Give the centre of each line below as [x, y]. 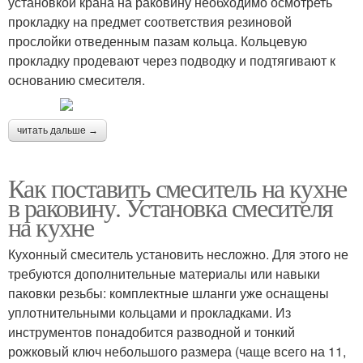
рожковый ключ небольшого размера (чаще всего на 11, [177, 351]
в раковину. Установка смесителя [171, 207]
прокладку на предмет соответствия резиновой [150, 21]
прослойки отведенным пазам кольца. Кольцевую [158, 41]
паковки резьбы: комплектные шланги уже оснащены [169, 293]
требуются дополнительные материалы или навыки [164, 273]
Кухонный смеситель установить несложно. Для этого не [178, 254]
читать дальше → [58, 130]
